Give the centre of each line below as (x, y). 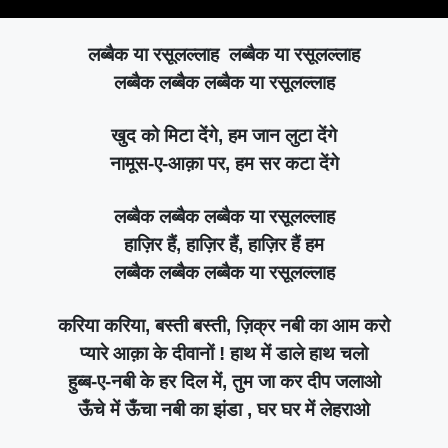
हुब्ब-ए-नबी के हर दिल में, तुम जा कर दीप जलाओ (224, 381)
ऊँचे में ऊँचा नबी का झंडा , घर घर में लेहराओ (224, 409)
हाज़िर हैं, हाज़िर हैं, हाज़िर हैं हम (224, 244)
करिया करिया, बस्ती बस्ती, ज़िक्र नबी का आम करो (224, 325)
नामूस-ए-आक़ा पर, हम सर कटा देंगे (224, 163)
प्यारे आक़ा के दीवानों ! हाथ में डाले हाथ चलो (224, 353)
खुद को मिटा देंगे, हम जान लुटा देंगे (224, 135)
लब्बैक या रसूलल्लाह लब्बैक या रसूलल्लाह (224, 54)
